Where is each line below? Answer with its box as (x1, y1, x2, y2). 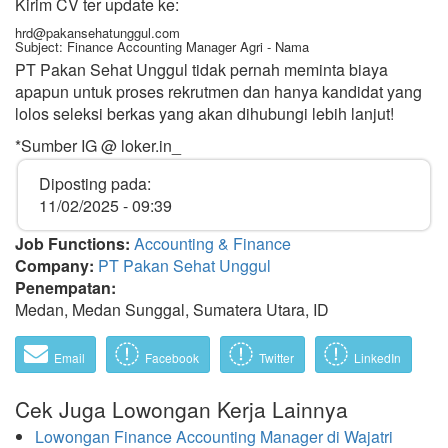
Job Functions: (15, 232, 134, 255)
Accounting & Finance (134, 232, 291, 255)
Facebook (142, 349, 199, 366)
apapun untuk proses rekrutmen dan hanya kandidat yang (15, 80, 422, 103)
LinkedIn (351, 349, 401, 366)
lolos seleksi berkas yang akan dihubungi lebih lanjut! (15, 102, 394, 125)
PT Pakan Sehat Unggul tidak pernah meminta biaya (15, 58, 388, 81)
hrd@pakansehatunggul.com (15, 23, 180, 42)
